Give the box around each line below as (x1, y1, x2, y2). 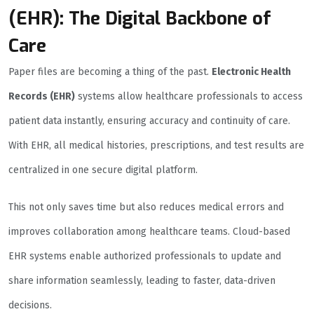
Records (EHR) (8, 90, 75, 103)
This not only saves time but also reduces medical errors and (8, 201, 284, 214)
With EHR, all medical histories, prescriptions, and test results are (8, 139, 304, 152)
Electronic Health (212, 66, 291, 78)
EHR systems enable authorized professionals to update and (8, 250, 281, 263)
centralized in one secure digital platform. (8, 164, 198, 177)
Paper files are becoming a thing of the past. (8, 66, 212, 78)
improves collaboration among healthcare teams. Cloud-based (8, 226, 290, 238)
